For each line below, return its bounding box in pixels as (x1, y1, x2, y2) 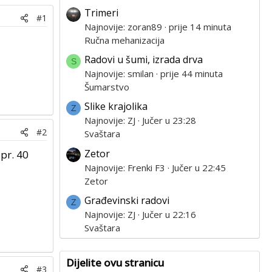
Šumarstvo (84, 81, 129, 93)
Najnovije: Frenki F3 (84, 161, 165, 174)
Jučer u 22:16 (142, 208, 196, 220)
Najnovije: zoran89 (84, 21, 162, 33)
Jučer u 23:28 (142, 114, 196, 127)
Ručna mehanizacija (84, 34, 165, 47)
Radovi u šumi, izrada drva (84, 53, 203, 67)
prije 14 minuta (169, 21, 231, 33)
